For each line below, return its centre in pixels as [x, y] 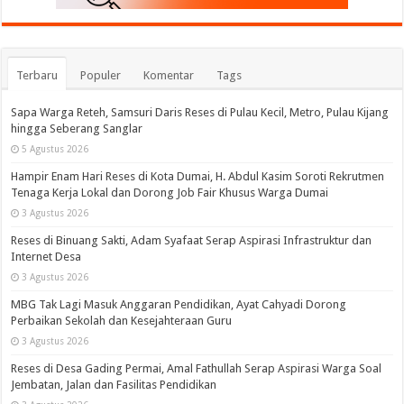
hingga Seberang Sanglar [77, 129]
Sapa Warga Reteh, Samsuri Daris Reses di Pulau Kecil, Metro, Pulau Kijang [200, 113]
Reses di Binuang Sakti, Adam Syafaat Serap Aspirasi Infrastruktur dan [192, 241]
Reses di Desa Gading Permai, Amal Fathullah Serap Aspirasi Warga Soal [197, 369]
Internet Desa [46, 257]
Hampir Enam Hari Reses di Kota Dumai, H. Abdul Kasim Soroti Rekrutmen [198, 177]
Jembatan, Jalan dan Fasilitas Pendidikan [114, 385]
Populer [101, 76]
